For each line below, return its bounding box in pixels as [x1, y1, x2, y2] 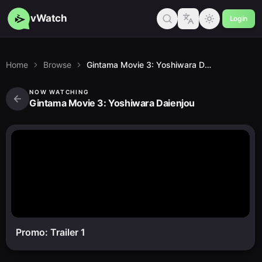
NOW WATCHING [29, 88, 89, 95]
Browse [43, 60, 71, 70]
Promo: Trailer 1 [16, 226, 85, 238]
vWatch [30, 12, 67, 24]
